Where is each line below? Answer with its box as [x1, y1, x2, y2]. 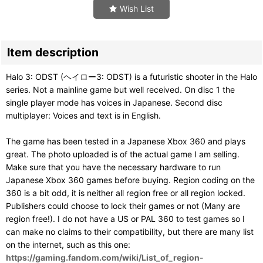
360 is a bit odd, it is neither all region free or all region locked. [6, 187, 245, 198]
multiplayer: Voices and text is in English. [6, 110, 161, 120]
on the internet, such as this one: [6, 239, 130, 249]
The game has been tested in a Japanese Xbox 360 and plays [6, 136, 245, 146]
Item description [7, 45, 99, 59]
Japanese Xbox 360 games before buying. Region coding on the [6, 174, 255, 185]
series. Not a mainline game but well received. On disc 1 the [6, 84, 235, 95]
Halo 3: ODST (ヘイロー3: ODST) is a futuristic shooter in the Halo [6, 71, 257, 82]
